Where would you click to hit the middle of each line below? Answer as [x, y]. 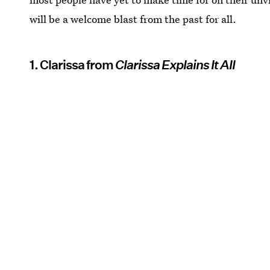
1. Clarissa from [73, 65]
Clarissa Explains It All [175, 65]
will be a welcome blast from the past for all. [133, 19]
